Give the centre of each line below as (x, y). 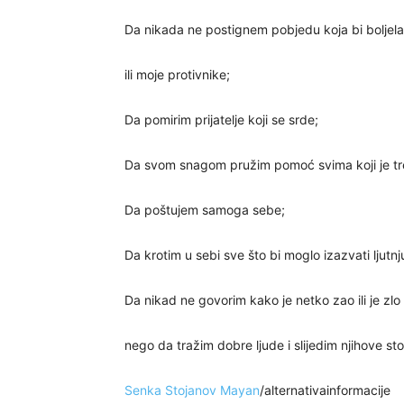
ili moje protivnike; (177, 74)
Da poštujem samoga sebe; (205, 210)
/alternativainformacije (325, 390)
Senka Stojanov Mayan (192, 390)
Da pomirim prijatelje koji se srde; (221, 119)
